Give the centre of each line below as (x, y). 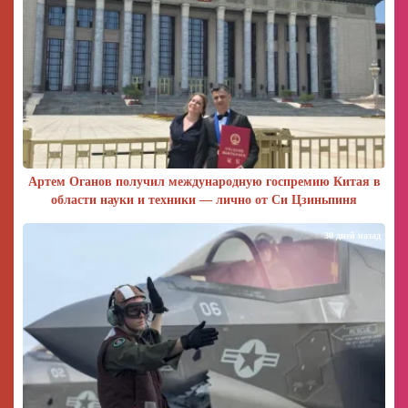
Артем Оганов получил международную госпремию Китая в (204, 181)
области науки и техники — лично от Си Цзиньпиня (204, 199)
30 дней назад (352, 235)
